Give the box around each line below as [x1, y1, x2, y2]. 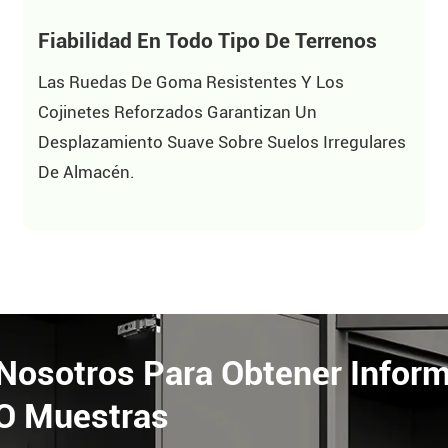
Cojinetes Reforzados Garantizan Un [38, 102, 318, 123]
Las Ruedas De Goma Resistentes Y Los [38, 72, 345, 93]
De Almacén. [38, 162, 136, 183]
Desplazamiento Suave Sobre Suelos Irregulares [38, 132, 407, 153]
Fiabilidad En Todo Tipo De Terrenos [38, 27, 378, 53]
